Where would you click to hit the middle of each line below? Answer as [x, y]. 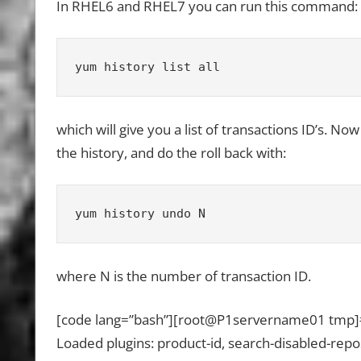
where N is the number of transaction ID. [183, 276]
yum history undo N [140, 213]
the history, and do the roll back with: [171, 152]
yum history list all [147, 66]
